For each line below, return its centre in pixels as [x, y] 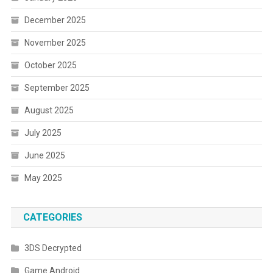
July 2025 [43, 133]
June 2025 [44, 155]
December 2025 [55, 20]
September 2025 [57, 87]
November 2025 [55, 42]
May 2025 [43, 178]
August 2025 [49, 110]
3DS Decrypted [53, 248]
